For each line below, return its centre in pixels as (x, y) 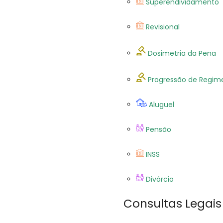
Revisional (163, 27)
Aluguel (162, 105)
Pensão (159, 129)
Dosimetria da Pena (182, 53)
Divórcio (160, 179)
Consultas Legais (172, 204)
